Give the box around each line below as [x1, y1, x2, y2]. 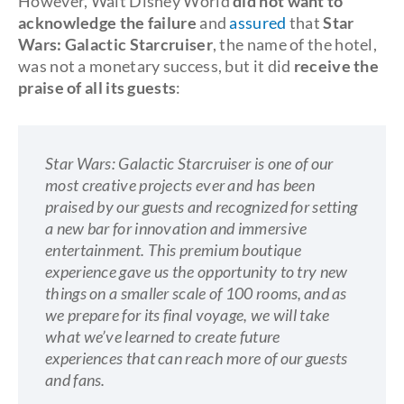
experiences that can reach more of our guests [45, 348, 348, 368]
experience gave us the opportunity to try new [45, 262, 348, 281]
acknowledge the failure [18, 13, 197, 32]
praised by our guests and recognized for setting [45, 197, 358, 216]
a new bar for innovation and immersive [45, 218, 308, 238]
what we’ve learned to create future [45, 326, 280, 346]
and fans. [45, 370, 106, 390]
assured [229, 13, 287, 32]
